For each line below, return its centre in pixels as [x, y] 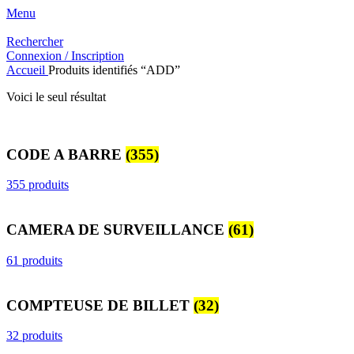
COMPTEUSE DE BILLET [100, 305]
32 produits [34, 336]
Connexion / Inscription [65, 56]
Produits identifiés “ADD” [114, 70]
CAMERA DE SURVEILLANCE [117, 230]
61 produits [34, 260]
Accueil [27, 70]
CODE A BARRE [66, 154]
